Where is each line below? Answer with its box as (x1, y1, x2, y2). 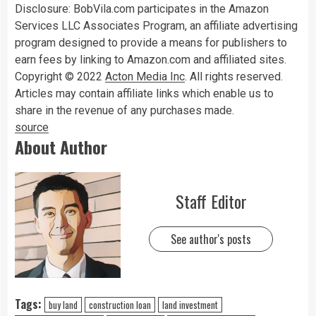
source (15, 120, 49, 134)
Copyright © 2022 (15, 69, 105, 83)
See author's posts (171, 231, 251, 248)
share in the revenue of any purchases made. (15, 103, 234, 117)
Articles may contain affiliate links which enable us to (15, 86, 274, 100)
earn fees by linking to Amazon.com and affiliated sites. (15, 52, 286, 66)
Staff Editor (175, 188, 247, 214)
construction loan (89, 297, 151, 312)
